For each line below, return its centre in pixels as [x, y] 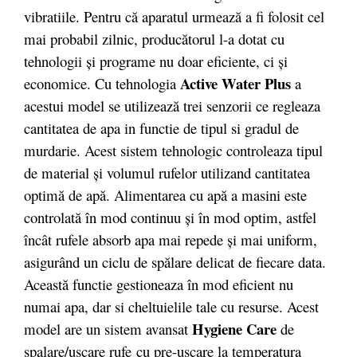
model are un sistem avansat [108, 328]
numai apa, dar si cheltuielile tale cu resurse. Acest [171, 306]
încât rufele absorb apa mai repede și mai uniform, [171, 239]
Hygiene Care [234, 328]
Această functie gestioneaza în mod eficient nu [159, 284]
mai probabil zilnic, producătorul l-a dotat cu [154, 38]
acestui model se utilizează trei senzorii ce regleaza [172, 105]
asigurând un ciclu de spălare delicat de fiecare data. [175, 261]
